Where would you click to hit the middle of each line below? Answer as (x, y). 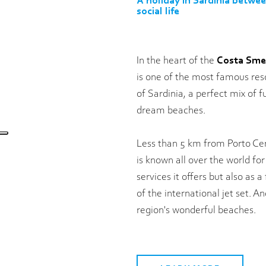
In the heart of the (177, 61)
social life (158, 12)
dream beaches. (171, 111)
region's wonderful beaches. (197, 210)
